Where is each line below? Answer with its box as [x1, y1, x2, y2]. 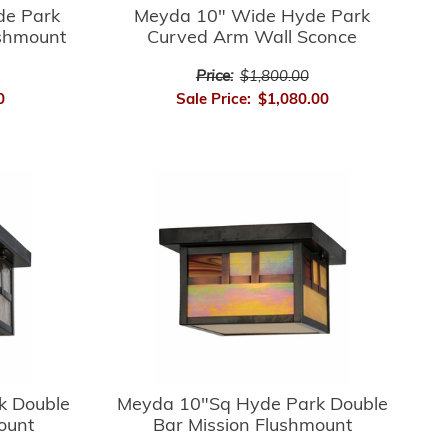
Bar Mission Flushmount [152, 416, 352, 436]
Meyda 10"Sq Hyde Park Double [116, 395, 388, 415]
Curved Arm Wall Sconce [147, 28, 358, 48]
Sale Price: [175, 92, 251, 108]
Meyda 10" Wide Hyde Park [134, 7, 371, 27]
